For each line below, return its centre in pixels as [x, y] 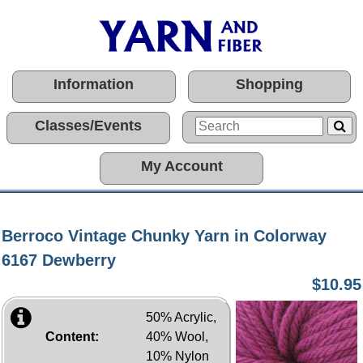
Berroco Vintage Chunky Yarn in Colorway [164, 236]
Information [94, 84]
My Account [181, 166]
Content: [72, 337]
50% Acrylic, [181, 317]
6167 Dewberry [59, 260]
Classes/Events [88, 126]
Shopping [269, 84]
